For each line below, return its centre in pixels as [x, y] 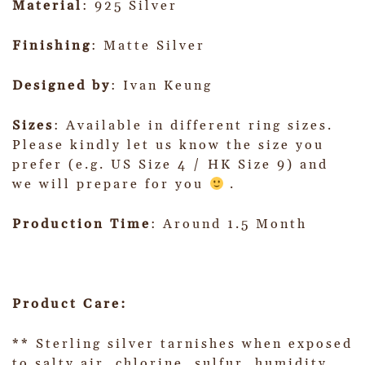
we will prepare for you [111, 185]
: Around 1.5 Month [229, 224]
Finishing [52, 46]
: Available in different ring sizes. [193, 126]
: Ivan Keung [162, 86]
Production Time [81, 224]
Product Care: [70, 304]
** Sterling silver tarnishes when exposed [182, 344]
